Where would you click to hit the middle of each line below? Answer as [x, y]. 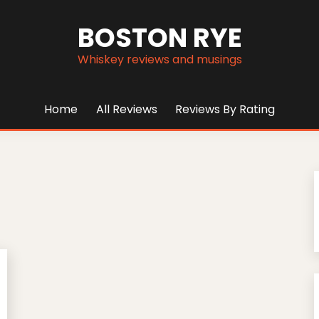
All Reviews [126, 109]
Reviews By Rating [225, 109]
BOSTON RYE [159, 38]
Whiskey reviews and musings [159, 59]
